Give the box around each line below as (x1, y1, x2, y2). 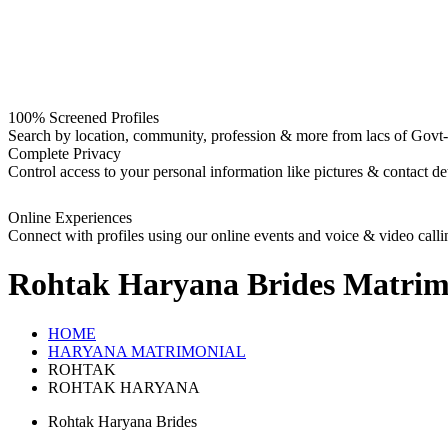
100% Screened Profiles (8, 109, 159, 126)
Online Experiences (8, 209, 132, 226)
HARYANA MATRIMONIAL (48, 342, 246, 360)
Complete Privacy (8, 145, 121, 162)
